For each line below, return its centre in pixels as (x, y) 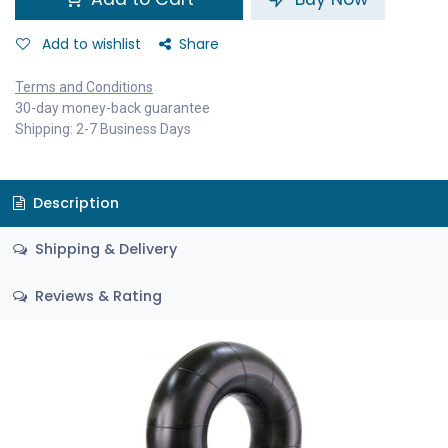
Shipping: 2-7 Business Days (103, 129)
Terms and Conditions (84, 87)
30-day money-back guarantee (112, 108)
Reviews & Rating (96, 295)
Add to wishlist (91, 44)
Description (73, 202)
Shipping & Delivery (103, 249)
